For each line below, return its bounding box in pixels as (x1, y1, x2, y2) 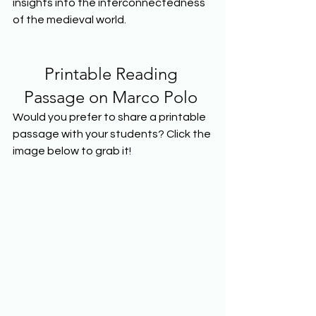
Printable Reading (44, 63, 182, 84)
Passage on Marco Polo (24, 86, 202, 107)
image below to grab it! (13, 145, 131, 157)
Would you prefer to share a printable (13, 111, 208, 123)
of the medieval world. (13, 13, 130, 25)
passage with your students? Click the (13, 128, 213, 140)
